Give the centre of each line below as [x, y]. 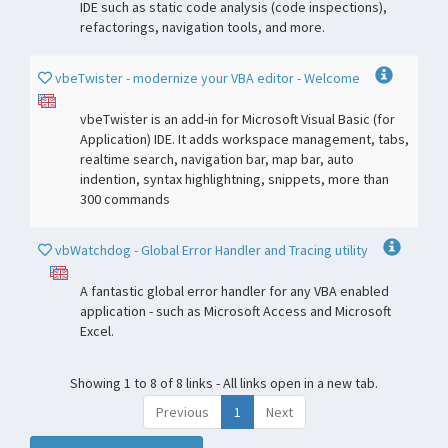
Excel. [97, 331]
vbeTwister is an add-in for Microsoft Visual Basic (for [237, 119]
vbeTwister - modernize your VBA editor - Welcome [209, 78]
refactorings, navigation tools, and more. [202, 27]
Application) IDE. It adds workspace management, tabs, [244, 139]
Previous [182, 412]
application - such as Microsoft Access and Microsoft [235, 311]
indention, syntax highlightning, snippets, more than [234, 179]
